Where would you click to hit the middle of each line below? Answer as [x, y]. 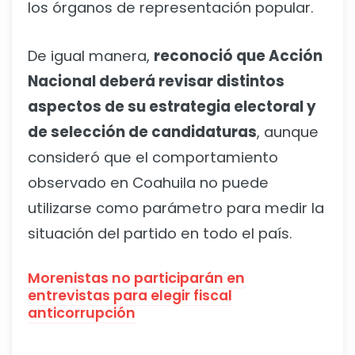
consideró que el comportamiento [153, 158]
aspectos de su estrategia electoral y [172, 107]
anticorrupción [82, 313]
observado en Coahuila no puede [148, 183]
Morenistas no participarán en [136, 279]
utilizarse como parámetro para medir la [176, 208]
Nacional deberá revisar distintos [156, 82]
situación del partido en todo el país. [160, 234]
